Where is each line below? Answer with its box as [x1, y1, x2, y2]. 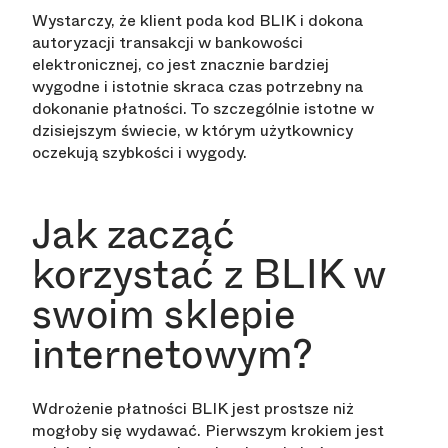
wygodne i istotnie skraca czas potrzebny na [32, 75, 363, 99]
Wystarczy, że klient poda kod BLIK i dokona [32, 9, 363, 33]
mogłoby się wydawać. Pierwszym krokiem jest [32, 419, 384, 443]
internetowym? [32, 330, 314, 379]
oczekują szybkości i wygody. [32, 141, 247, 165]
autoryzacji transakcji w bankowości [32, 31, 303, 55]
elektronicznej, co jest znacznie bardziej [32, 53, 329, 77]
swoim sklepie [32, 290, 296, 339]
